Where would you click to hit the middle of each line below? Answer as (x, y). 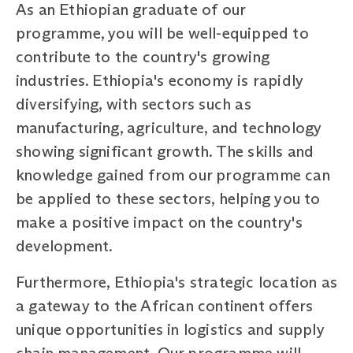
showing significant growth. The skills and (165, 151)
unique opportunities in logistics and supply (170, 329)
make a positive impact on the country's (159, 222)
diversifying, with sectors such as (134, 104)
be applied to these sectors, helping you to (168, 198)
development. (65, 245)
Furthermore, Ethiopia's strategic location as (177, 282)
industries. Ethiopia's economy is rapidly (160, 80)
